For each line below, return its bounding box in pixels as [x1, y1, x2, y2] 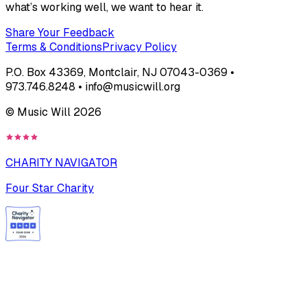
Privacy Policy [102, 39, 177, 54]
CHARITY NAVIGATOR [5, 155, 117, 170]
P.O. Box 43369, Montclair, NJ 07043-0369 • [5, 64, 234, 79]
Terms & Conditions [5, 39, 102, 54]
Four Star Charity [5, 180, 94, 195]
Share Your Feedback [5, 25, 114, 40]
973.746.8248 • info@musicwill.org [5, 79, 180, 94]
